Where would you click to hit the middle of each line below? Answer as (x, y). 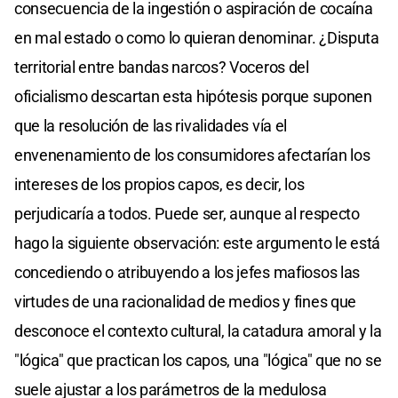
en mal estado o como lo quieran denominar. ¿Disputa (197, 38)
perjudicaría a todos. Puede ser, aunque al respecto (187, 214)
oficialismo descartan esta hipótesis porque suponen (193, 97)
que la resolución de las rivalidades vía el (151, 126)
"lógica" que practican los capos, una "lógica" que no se (198, 361)
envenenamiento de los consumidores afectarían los (192, 155)
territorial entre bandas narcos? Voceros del (162, 68)
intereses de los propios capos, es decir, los (159, 185)
